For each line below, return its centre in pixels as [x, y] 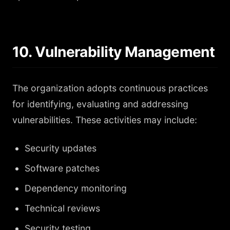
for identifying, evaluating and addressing [100, 104]
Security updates [61, 148]
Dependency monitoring [76, 188]
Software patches [62, 168]
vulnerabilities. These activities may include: [105, 120]
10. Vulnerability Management [114, 52]
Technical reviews [62, 208]
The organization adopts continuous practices [110, 88]
